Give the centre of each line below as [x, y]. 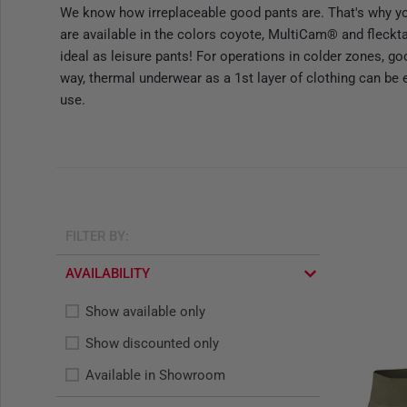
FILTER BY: [97, 236]
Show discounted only [152, 343]
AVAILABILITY [108, 273]
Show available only [145, 312]
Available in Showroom [155, 375]
